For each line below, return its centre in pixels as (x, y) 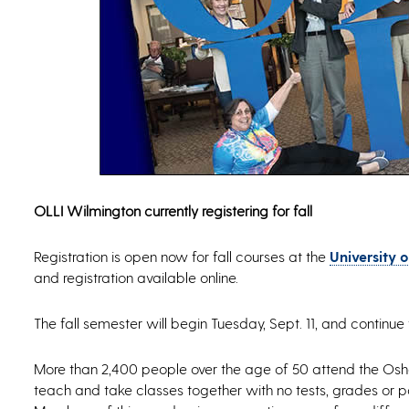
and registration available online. (136, 278)
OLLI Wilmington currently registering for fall (173, 211)
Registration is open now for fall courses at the (182, 257)
